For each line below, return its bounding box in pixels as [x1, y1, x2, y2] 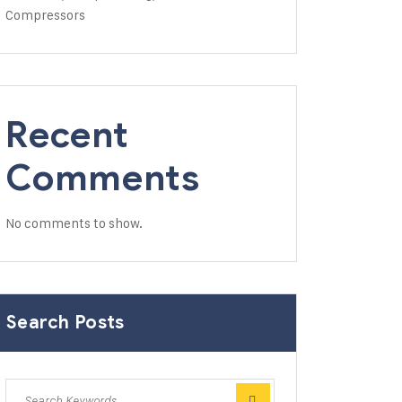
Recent [5, 112, 129, 157]
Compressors [5, 6, 85, 23]
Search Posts [6, 311, 125, 334]
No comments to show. [5, 214, 143, 232]
